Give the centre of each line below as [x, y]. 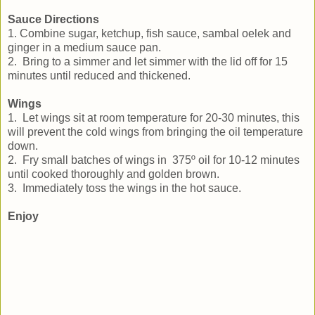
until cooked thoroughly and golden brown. [114, 174]
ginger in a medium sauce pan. [84, 48]
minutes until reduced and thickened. [99, 76]
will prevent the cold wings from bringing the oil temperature [155, 132]
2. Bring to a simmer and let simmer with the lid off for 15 [148, 62]
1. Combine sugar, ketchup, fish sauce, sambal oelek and [149, 34]
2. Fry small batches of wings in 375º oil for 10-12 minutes [154, 160]
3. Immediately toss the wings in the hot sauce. [124, 188]
